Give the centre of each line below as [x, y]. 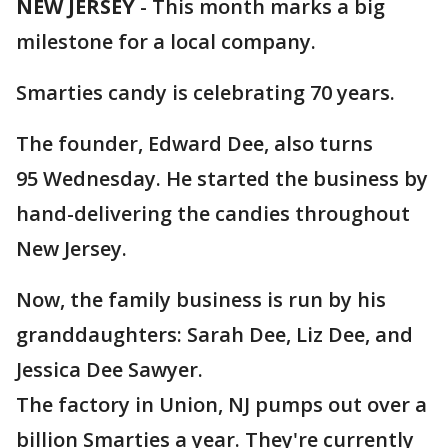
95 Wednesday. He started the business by [222, 178]
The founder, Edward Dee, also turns [194, 143]
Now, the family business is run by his [201, 299]
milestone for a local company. [166, 41]
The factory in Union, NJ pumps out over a [221, 404]
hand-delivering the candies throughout [213, 213]
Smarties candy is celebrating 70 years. [205, 92]
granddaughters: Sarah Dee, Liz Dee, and [214, 334]
